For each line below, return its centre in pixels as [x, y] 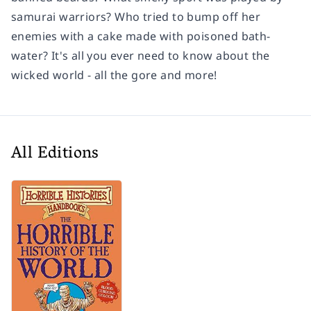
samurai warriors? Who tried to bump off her [136, 17]
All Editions [55, 155]
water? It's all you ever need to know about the [141, 56]
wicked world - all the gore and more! [114, 75]
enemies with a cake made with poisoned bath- [141, 36]
